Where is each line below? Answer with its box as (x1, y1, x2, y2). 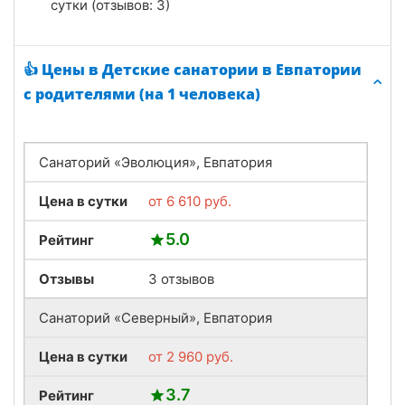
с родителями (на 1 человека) (24, 84, 260, 105)
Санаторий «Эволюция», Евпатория (39, 154, 272, 172)
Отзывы (39, 270, 94, 288)
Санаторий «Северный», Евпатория (39, 309, 272, 327)
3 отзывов (148, 270, 215, 288)
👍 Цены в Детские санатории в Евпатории (24, 60, 362, 80)
